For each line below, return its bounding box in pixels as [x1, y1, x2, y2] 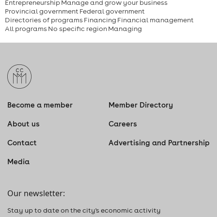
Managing [108, 24, 142, 33]
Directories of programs [5, 15, 83, 24]
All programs [5, 24, 47, 33]
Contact [7, 138, 37, 147]
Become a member [7, 100, 73, 109]
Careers [108, 119, 137, 128]
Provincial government [5, 7, 78, 15]
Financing [84, 15, 116, 24]
